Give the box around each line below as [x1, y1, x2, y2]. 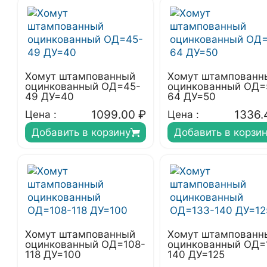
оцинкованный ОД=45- [25, 80, 141, 92]
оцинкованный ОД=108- [25, 238, 145, 250]
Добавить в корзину [31, 126, 131, 138]
